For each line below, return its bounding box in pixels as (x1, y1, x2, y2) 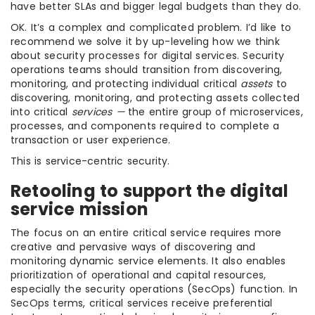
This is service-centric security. (11, 154, 170, 168)
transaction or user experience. (11, 133, 171, 147)
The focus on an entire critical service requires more (11, 226, 282, 240)
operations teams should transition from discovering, (11, 63, 283, 77)
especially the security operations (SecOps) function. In (11, 282, 298, 296)
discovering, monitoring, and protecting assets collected (11, 91, 300, 105)
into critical (11, 105, 72, 119)
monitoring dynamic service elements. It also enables (11, 254, 286, 268)
